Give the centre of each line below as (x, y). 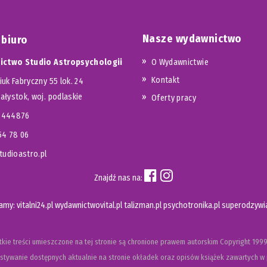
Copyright (235, 241)
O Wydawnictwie (180, 62)
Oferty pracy (174, 98)
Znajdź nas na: (119, 178)
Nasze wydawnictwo (192, 38)
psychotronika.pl (191, 205)
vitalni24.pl (35, 205)
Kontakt (166, 80)
